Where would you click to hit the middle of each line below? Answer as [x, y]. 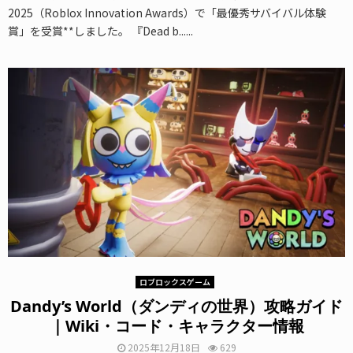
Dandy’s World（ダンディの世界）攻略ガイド [176, 306]
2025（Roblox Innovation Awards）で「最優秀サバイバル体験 [167, 12]
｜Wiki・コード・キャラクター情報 [176, 325]
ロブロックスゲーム [175, 281]
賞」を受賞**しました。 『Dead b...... [100, 30]
